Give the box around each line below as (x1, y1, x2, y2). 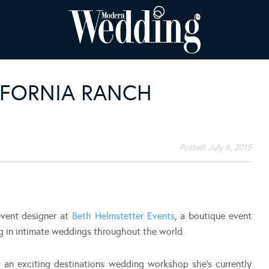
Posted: (180, 142, 208, 153)
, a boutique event (174, 210, 252, 222)
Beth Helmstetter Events (72, 210, 175, 222)
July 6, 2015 (208, 142, 252, 153)
